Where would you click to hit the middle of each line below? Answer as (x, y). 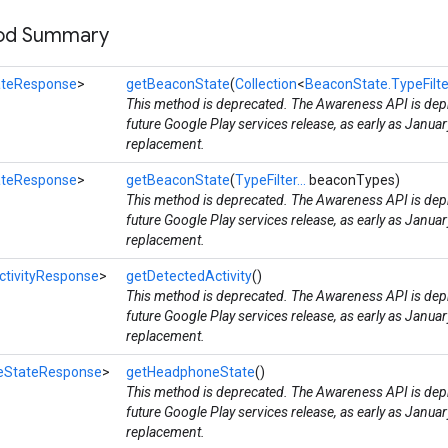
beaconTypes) (353, 180)
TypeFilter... (270, 180)
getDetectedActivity (189, 276)
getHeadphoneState (190, 372)
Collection (266, 84)
